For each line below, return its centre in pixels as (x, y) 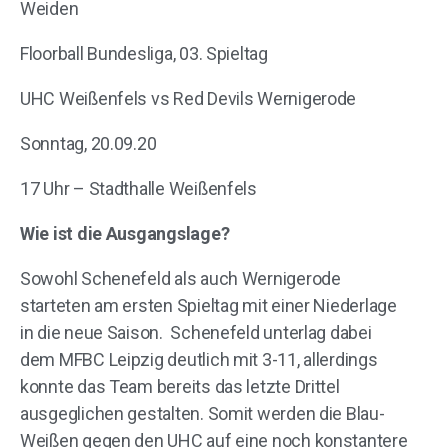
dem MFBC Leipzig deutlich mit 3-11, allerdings (199, 359)
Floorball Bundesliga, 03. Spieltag (144, 53)
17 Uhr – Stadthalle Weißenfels (138, 188)
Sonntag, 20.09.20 (88, 143)
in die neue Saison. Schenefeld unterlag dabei (196, 332)
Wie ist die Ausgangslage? (125, 233)
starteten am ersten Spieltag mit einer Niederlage (208, 305)
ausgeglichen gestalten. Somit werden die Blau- (202, 413)
